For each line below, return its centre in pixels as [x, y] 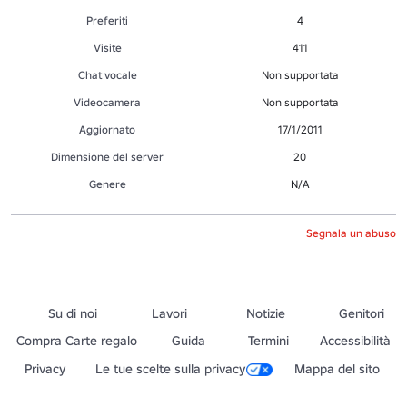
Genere [107, 184]
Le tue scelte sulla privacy [171, 368]
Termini [269, 340]
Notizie [265, 313]
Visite [107, 47]
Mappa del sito [338, 368]
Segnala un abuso [351, 233]
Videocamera [107, 102]
